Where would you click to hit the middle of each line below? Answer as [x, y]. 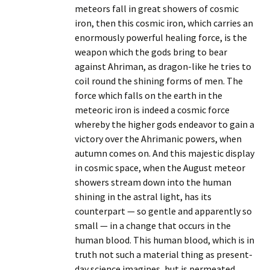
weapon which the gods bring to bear [151, 52]
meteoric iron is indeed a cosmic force [152, 110]
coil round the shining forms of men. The [159, 81]
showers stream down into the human [153, 182]
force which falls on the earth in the [149, 96]
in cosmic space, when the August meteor [160, 168]
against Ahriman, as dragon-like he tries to [163, 67]
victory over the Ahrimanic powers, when [158, 139]
